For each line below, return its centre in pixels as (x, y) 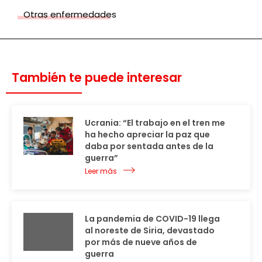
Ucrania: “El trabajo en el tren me (155, 123)
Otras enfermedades (70, 15)
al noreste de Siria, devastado (150, 231)
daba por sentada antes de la (149, 146)
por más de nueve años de (141, 242)
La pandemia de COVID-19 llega (152, 219)
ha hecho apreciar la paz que (147, 135)
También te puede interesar (97, 78)
